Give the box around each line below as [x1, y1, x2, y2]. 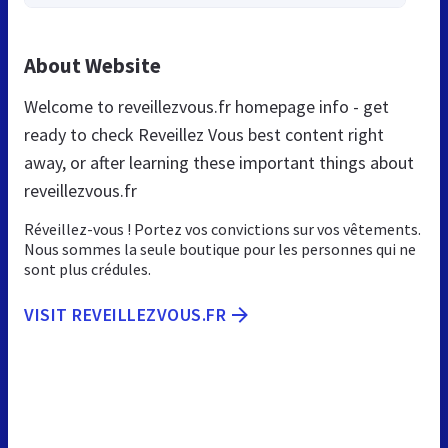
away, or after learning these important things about [24, 151, 414, 175]
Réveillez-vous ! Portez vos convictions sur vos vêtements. [24, 219, 421, 240]
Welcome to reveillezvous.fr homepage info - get [24, 95, 389, 119]
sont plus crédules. [24, 259, 151, 280]
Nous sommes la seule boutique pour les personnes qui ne [24, 239, 416, 260]
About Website [24, 52, 161, 80]
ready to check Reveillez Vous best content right [24, 123, 384, 147]
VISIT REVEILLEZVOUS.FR [24, 303, 226, 327]
